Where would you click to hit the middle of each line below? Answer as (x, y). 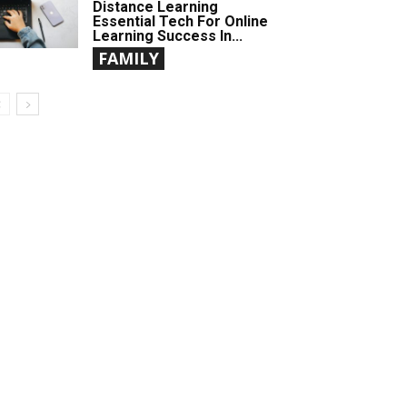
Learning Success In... (168, 36)
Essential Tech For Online (180, 22)
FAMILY (129, 59)
